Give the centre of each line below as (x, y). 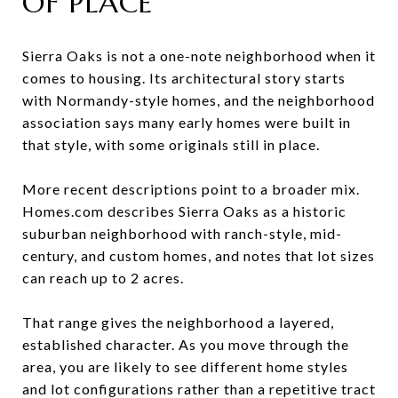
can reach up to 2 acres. (103, 277)
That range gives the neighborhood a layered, (178, 322)
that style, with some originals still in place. (171, 144)
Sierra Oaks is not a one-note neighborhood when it (199, 55)
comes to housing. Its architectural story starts (184, 77)
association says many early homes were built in (187, 122)
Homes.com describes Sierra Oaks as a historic (184, 211)
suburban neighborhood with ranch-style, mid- (182, 233)
